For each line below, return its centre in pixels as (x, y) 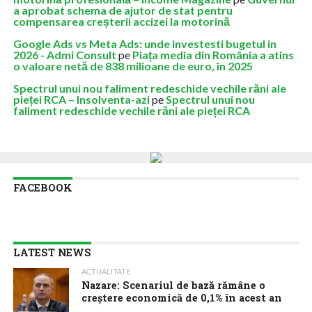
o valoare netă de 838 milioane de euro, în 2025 (133, 66)
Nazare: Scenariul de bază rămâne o (174, 285)
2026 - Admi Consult (64, 55)
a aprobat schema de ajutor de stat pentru (123, 10)
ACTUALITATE (107, 272)
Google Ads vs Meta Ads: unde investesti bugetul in (145, 44)
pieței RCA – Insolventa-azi (81, 99)
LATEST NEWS (52, 252)
